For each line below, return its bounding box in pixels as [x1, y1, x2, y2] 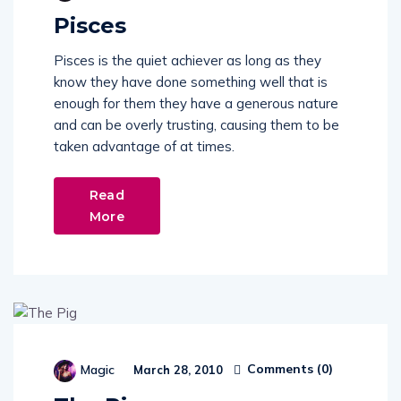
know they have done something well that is [54, 73, 328, 90]
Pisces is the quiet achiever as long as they [54, 51, 321, 69]
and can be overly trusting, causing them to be [54, 115, 339, 133]
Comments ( [243, 361, 321, 378]
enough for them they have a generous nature [54, 94, 338, 112]
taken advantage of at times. [54, 137, 235, 155]
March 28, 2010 [130, 362, 223, 377]
